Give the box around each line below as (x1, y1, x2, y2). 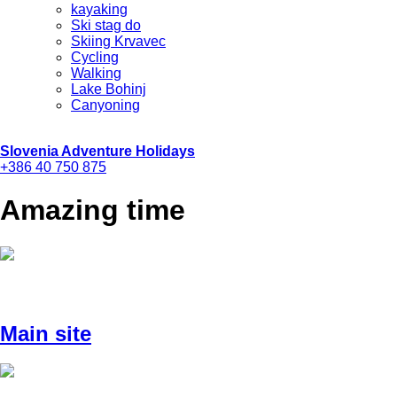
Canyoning (71, 97, 140, 113)
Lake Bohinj (71, 82, 146, 97)
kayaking (71, 2, 128, 17)
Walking (71, 66, 121, 81)
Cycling (71, 50, 119, 65)
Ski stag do (71, 18, 141, 33)
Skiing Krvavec (71, 34, 166, 49)
